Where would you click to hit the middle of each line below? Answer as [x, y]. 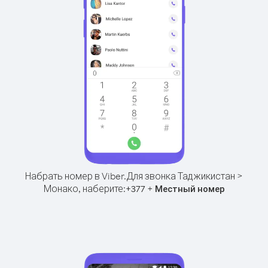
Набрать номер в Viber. [76, 176]
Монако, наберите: [84, 188]
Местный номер [190, 189]
